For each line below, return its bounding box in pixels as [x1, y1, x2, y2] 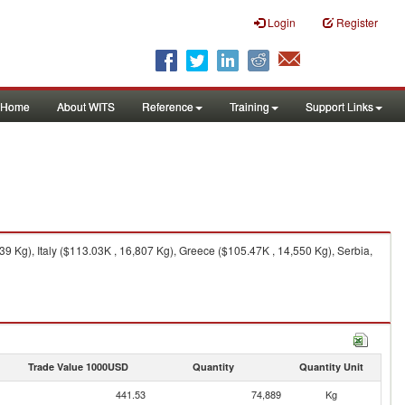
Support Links [306, 99, 373, 114]
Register [336, 14, 378, 30]
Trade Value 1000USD [27, 360, 128, 373]
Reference [142, 99, 193, 114]
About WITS [57, 99, 115, 114]
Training [230, 99, 269, 114]
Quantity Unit [298, 360, 363, 373]
